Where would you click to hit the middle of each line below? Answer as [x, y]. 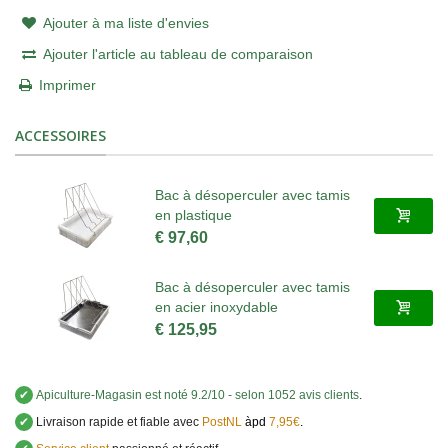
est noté [166, 395]
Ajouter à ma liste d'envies [125, 23]
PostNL [222, 422]
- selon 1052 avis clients [293, 395]
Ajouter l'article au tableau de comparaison [177, 54]
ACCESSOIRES [60, 136]
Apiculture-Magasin [89, 395]
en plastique [193, 214]
